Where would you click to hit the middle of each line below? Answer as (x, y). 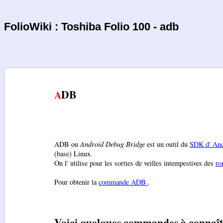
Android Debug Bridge (112, 144)
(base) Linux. (73, 154)
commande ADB (123, 182)
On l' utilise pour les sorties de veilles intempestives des (135, 163)
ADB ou (67, 144)
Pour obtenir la (76, 182)
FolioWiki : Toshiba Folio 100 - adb (91, 26)
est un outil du (167, 144)
